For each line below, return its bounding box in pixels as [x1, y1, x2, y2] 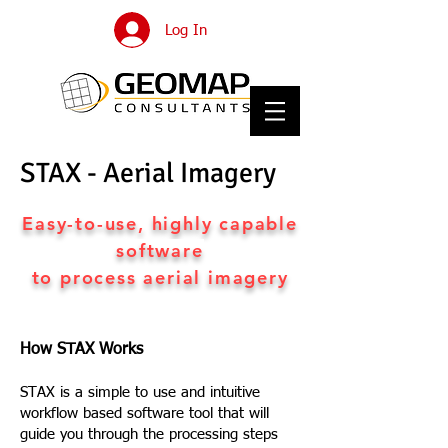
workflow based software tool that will [20, 406, 269, 421]
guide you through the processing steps [20, 427, 278, 442]
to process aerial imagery [31, 266, 289, 289]
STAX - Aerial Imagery [20, 156, 276, 190]
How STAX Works [20, 342, 143, 358]
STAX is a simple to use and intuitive [20, 385, 260, 400]
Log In [164, 22, 207, 38]
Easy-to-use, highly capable [22, 212, 298, 235]
